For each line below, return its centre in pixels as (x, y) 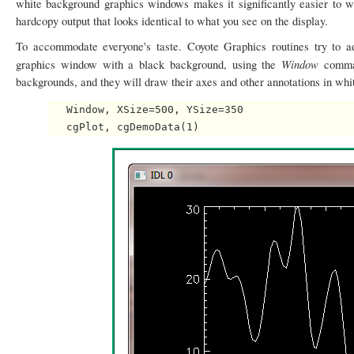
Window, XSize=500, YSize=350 (145, 110)
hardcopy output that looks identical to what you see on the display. (172, 21)
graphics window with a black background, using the (149, 64)
